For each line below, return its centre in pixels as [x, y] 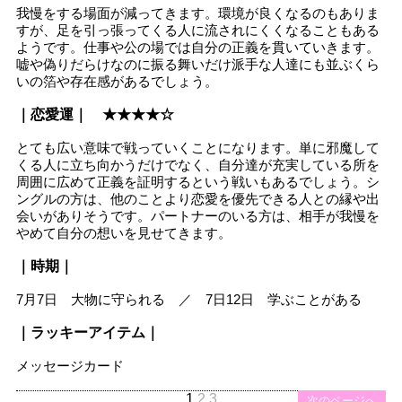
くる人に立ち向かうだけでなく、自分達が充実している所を [198, 164]
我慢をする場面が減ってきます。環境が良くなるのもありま [198, 13]
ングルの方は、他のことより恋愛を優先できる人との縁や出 [198, 198]
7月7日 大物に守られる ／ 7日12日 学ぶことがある [189, 299]
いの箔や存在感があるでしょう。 [117, 81]
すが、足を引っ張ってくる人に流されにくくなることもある [198, 30]
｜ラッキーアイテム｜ [88, 332]
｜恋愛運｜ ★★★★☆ [95, 114]
